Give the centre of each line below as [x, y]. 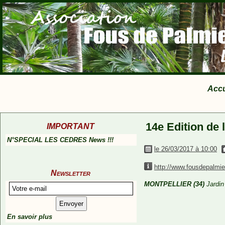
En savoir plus [30, 217]
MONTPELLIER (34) [174, 184]
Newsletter [70, 173]
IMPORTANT [70, 126]
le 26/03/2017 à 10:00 [186, 149]
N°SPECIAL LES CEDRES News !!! [60, 140]
